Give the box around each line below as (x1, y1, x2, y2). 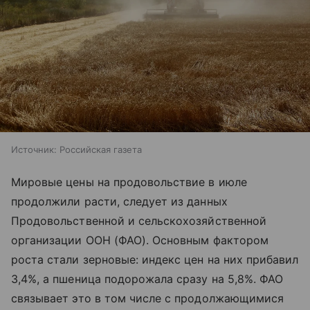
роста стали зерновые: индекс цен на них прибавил (11, 253, 299, 267)
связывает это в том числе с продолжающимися (11, 291, 284, 306)
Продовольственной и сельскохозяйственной (11, 214, 266, 228)
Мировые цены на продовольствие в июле (11, 175, 247, 190)
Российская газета (60, 144, 142, 156)
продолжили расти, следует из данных (11, 194, 228, 209)
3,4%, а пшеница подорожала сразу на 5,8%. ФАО (11, 272, 284, 286)
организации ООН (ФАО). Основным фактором (11, 233, 268, 248)
